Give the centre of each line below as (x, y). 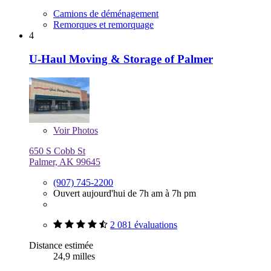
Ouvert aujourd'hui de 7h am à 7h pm (125, 193)
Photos (84, 130)
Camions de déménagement (106, 14)
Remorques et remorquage (103, 25)
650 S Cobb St (57, 151)
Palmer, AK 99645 (65, 162)
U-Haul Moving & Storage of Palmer (121, 59)
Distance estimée (61, 245)
